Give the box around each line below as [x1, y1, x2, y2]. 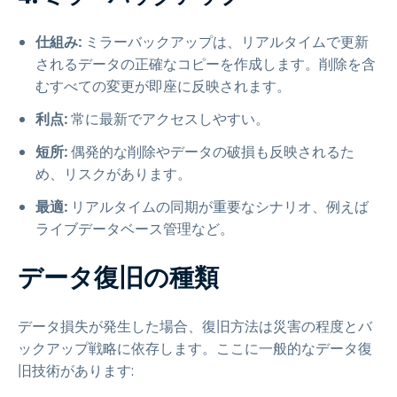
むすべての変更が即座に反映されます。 [35, 76, 291, 97]
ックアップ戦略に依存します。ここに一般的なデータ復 [18, 339, 372, 359]
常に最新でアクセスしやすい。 [67, 109, 269, 129]
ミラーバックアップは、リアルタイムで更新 [82, 32, 369, 52]
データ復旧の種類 [18, 261, 219, 295]
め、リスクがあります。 [35, 164, 191, 184]
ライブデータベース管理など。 [35, 219, 234, 239]
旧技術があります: [18, 361, 134, 381]
